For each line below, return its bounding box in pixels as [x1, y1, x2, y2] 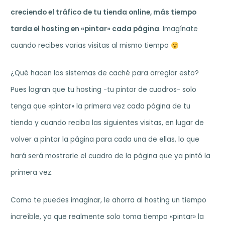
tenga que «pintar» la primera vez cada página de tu [11, 101, 191, 111]
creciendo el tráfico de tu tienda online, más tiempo [11, 8, 197, 18]
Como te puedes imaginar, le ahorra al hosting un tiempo [11, 195, 207, 205]
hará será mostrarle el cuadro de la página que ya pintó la [11, 151, 211, 161]
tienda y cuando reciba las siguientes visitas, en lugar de [11, 118, 204, 128]
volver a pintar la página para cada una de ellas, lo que [11, 135, 200, 145]
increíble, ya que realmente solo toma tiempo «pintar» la [11, 212, 204, 222]
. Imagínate [159, 24, 198, 34]
